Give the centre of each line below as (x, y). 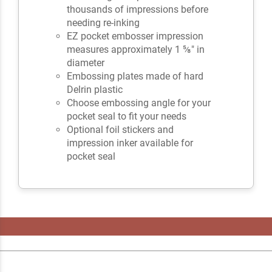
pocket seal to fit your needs (127, 116)
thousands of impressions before (138, 9)
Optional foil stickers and (121, 129)
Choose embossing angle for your (139, 103)
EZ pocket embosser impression (135, 36)
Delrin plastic (95, 89)
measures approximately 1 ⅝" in (136, 49)
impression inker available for (130, 143)
